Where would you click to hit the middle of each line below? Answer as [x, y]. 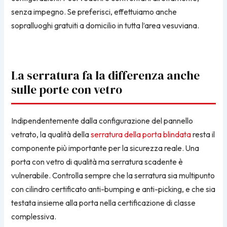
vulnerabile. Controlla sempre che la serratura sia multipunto [113, 175]
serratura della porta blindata [141, 134]
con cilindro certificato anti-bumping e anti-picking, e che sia [113, 189]
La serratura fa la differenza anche [106, 75]
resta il [203, 134]
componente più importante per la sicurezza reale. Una [105, 148]
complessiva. [34, 216]
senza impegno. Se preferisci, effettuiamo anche [94, 12]
